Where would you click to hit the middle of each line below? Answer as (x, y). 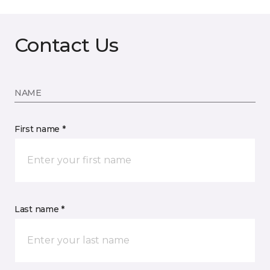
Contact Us (67, 45)
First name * (40, 129)
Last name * (39, 209)
